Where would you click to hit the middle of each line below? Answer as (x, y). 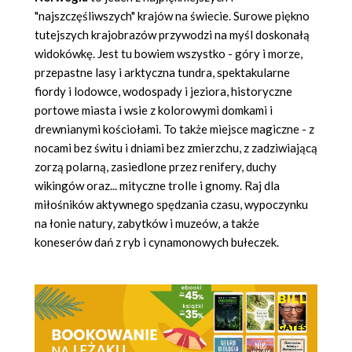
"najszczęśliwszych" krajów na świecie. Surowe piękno (172, 15)
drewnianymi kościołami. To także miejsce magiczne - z (174, 128)
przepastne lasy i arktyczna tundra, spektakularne (162, 72)
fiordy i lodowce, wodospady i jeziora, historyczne (163, 91)
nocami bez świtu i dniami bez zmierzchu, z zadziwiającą (176, 147)
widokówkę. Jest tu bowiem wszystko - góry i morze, (169, 53)
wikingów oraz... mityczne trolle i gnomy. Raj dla (157, 185)
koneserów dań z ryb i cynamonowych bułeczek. (157, 242)
